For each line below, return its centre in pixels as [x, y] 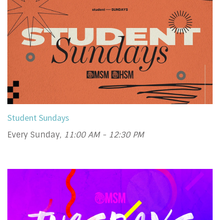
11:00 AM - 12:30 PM [104, 135]
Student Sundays [38, 118]
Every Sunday [34, 135]
